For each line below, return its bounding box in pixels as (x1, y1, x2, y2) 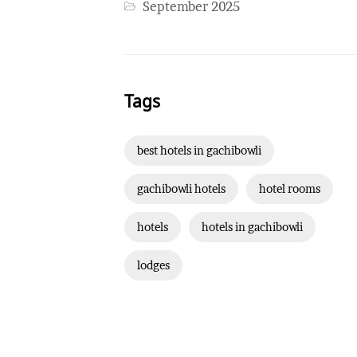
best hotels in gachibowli (137, 143, 261, 159)
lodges (137, 258, 170, 273)
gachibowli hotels (137, 182, 226, 197)
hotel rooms (259, 182, 320, 197)
